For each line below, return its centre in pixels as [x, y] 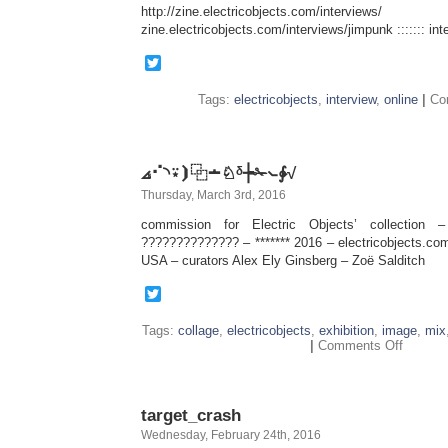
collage [198, 330]
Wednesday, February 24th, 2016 [231, 435]
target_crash [191, 415]
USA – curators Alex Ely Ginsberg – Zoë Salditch [283, 260]
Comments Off [360, 345]
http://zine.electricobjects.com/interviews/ [261, 11]
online [400, 99]
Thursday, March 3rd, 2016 [213, 195]
